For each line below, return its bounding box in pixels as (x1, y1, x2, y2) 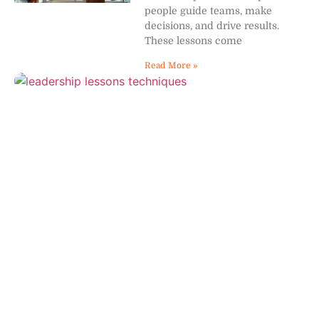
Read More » (145, 60, 198, 70)
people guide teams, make (145, 4, 273, 16)
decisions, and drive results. (145, 19, 280, 31)
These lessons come (145, 34, 243, 46)
